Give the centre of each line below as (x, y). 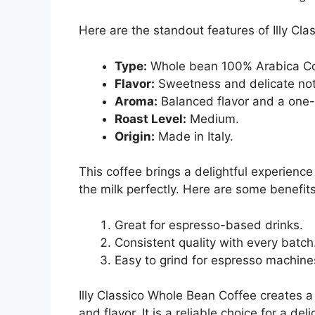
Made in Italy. (194, 136)
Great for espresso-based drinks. (209, 225)
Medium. (213, 118)
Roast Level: (150, 118)
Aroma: (136, 101)
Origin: (135, 136)
